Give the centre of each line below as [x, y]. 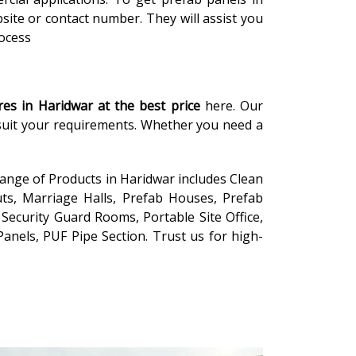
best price [170, 106]
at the [116, 106]
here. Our [232, 106]
